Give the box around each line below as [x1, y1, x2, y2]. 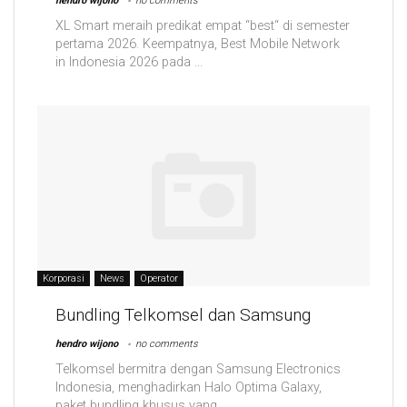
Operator [140, 272, 178, 284]
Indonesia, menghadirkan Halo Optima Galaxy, [55, 379, 322, 395]
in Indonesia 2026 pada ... [55, 55, 203, 71]
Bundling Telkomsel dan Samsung [55, 303, 311, 325]
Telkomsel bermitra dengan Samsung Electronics [55, 361, 341, 377]
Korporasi [43, 272, 84, 284]
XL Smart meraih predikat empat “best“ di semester [55, 18, 350, 35]
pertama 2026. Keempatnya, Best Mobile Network [55, 36, 340, 53]
